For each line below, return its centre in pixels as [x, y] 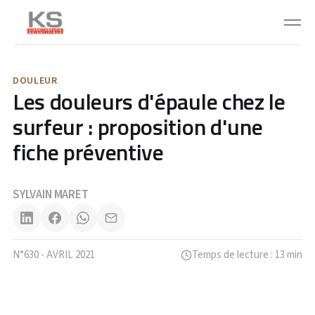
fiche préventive [88, 152]
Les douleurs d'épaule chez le [149, 101]
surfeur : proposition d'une [137, 127]
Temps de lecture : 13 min [247, 255]
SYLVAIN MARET [50, 195]
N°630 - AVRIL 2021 [53, 255]
